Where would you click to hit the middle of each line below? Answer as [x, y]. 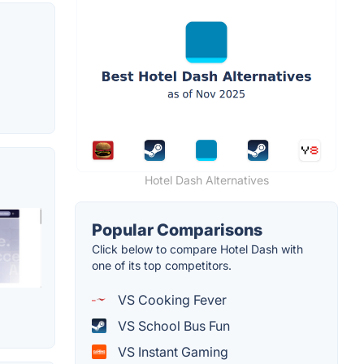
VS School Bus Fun [172, 326]
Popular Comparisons [177, 230]
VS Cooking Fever [171, 300]
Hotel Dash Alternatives [206, 180]
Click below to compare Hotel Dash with [197, 249]
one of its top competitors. [162, 266]
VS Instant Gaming [171, 352]
